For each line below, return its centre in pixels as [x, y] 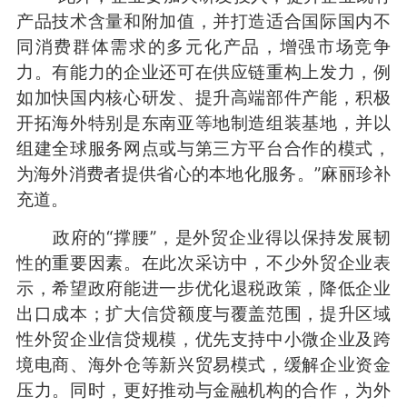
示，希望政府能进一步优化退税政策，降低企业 [203, 288]
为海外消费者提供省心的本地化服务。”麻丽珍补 [203, 173]
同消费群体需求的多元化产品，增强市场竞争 [203, 46]
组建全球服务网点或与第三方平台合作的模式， [203, 148]
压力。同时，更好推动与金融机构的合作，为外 [203, 389]
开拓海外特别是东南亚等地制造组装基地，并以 [203, 122]
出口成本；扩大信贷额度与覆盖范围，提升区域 [203, 313]
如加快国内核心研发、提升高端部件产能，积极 [203, 97]
